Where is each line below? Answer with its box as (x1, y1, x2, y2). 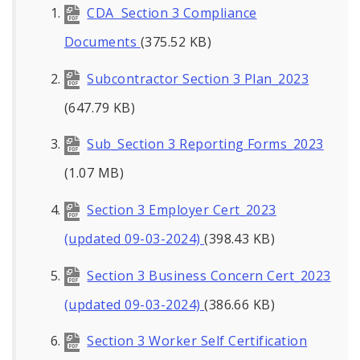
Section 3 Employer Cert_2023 (87, 200, 276, 219)
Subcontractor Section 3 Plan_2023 (87, 69, 309, 88)
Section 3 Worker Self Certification (87, 332, 308, 350)
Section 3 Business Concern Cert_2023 (87, 266, 331, 284)
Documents (64, 33, 141, 51)
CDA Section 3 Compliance (87, 4, 257, 22)
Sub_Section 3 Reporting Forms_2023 (87, 135, 324, 153)
